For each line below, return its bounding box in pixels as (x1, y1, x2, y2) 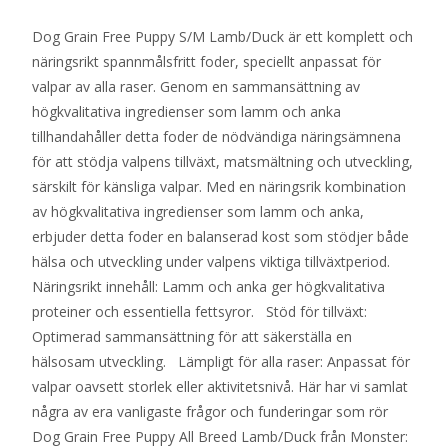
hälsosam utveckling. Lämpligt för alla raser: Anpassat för (32, 352, 410, 371)
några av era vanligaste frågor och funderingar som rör (32, 402, 388, 421)
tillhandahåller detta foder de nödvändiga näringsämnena (32, 127, 401, 146)
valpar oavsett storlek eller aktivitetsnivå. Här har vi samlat (32, 377, 408, 396)
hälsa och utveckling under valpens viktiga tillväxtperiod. (32, 252, 398, 271)
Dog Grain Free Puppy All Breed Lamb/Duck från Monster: (32, 427, 408, 446)
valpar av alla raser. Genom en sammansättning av (32, 77, 360, 96)
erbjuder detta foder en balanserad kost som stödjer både (32, 227, 409, 246)
